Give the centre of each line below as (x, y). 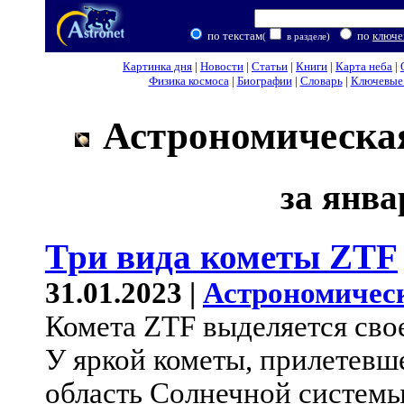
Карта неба (364, 66)
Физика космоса (188, 81)
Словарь (321, 81)
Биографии (264, 81)
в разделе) (307, 36)
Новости (222, 66)
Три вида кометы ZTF (221, 257)
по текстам (234, 36)
